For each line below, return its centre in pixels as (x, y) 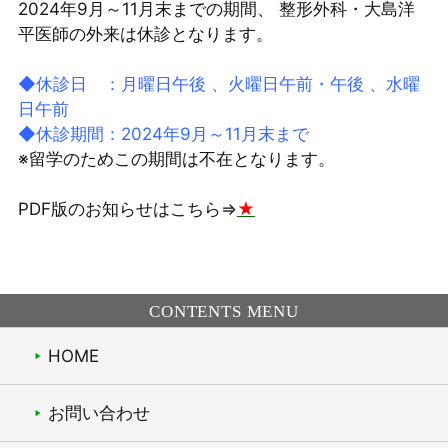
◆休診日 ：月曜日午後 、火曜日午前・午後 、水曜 (218, 84)
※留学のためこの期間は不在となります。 (176, 159)
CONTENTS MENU (224, 311)
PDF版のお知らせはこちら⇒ (127, 209)
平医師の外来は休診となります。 (145, 34)
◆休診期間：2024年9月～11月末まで (163, 134)
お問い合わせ (98, 413)
